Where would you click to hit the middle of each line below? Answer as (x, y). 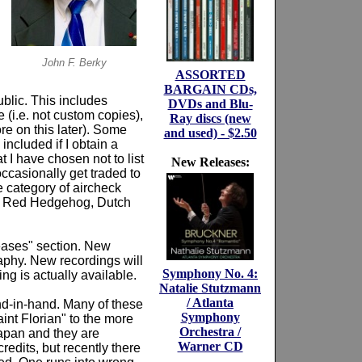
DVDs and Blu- (210, 104)
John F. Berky (74, 63)
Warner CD (210, 346)
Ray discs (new (210, 118)
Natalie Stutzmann (210, 288)
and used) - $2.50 (210, 133)
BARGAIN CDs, (210, 89)
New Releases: (210, 162)
